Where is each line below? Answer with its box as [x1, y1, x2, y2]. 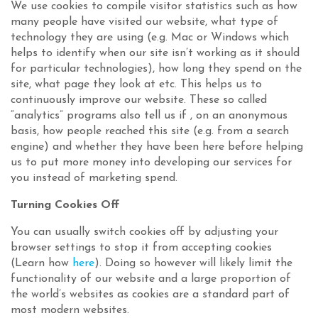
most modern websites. [11, 305, 129, 316]
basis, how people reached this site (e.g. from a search [11, 126, 289, 137]
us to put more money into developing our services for [11, 157, 292, 168]
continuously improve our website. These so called [11, 94, 267, 106]
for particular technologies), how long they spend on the [11, 63, 302, 75]
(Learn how [11, 258, 72, 269]
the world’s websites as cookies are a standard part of [11, 289, 290, 300]
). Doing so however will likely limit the [94, 258, 292, 269]
